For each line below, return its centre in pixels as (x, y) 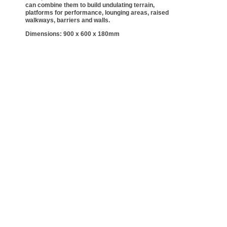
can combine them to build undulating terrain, (90, 5)
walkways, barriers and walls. (68, 20)
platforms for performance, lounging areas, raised (97, 13)
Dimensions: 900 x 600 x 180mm (72, 34)
